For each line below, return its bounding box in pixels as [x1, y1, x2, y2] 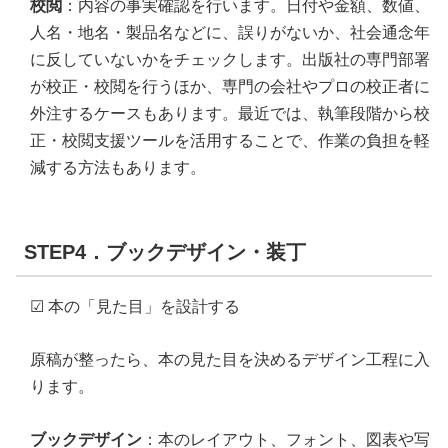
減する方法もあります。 [30, 159, 206, 177]
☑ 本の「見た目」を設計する [30, 298, 240, 316]
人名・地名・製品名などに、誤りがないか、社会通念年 [30, 24, 430, 42]
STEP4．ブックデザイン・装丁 [24, 241, 306, 264]
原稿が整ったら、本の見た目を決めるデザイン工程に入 [30, 351, 430, 369]
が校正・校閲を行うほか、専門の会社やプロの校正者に [30, 78, 430, 96]
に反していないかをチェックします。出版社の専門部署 [30, 51, 430, 69]
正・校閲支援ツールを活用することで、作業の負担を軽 [30, 132, 430, 150]
